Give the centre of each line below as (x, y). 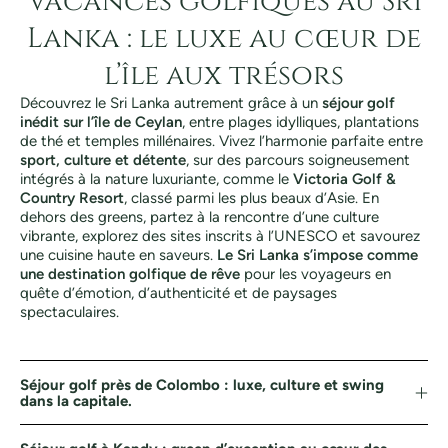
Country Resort (72, 198)
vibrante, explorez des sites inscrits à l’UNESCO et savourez (220, 236)
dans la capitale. (76, 401)
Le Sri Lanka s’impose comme (317, 255)
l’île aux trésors (224, 75)
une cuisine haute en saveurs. (118, 255)
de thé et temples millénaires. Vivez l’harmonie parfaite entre (221, 141)
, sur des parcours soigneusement (298, 160)
